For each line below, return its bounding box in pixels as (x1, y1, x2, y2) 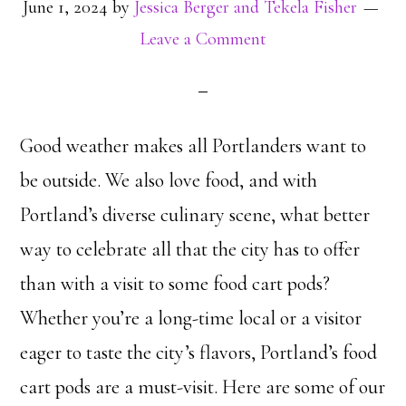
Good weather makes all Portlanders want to (20, 134, 367, 158)
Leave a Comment (140, 28, 266, 50)
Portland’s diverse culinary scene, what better (20, 203, 371, 227)
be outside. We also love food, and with (20, 169, 318, 192)
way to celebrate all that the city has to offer (20, 237, 361, 261)
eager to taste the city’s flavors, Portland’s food (20, 341, 378, 364)
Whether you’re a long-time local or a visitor (20, 306, 362, 330)
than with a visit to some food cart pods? (20, 272, 331, 295)
